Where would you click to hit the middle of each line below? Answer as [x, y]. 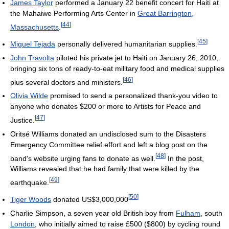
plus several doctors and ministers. [66, 82]
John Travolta [32, 58]
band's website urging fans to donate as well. [83, 158]
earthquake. [30, 183]
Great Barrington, [166, 14]
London [22, 224]
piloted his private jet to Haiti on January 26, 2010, [136, 58]
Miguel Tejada [33, 44]
